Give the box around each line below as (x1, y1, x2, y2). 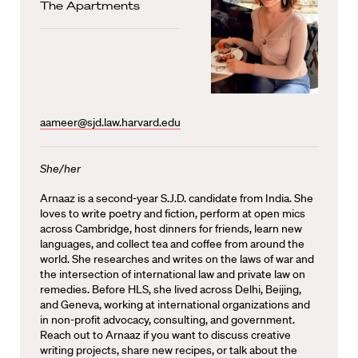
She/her (40, 161, 81, 176)
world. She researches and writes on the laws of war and (40, 251, 314, 266)
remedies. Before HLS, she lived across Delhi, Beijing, (40, 281, 301, 296)
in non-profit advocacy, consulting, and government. (40, 312, 295, 327)
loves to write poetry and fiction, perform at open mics (40, 205, 305, 221)
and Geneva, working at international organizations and (40, 296, 310, 312)
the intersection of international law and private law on (40, 266, 305, 281)
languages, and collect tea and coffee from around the (40, 236, 304, 251)
